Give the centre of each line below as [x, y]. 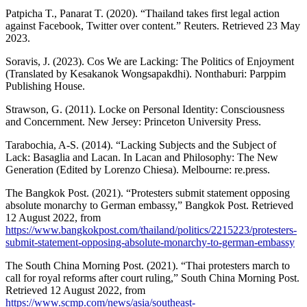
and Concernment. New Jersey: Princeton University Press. [133, 122]
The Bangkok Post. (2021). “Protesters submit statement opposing [148, 193]
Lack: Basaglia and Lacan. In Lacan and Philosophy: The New [142, 158]
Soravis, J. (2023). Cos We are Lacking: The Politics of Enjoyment [150, 62]
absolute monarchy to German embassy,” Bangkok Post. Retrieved [149, 206]
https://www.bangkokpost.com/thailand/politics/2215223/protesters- [151, 230]
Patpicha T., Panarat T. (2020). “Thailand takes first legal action [143, 14]
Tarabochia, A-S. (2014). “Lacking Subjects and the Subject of [141, 145]
